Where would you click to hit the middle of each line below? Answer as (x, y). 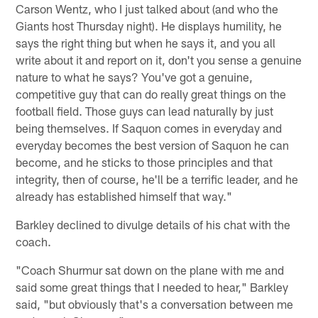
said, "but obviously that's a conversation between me (155, 303)
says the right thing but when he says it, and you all (146, 42)
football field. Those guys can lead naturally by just (145, 110)
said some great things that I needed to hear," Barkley (152, 286)
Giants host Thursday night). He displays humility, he (149, 25)
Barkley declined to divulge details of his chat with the (153, 224)
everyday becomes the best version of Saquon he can (153, 144)
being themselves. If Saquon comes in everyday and (149, 127)
